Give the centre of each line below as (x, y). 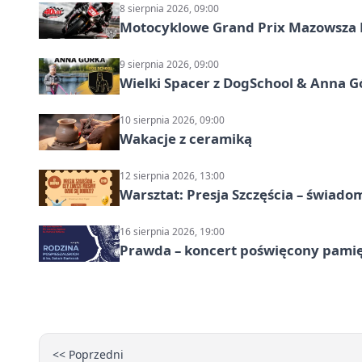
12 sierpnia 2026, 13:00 (172, 175)
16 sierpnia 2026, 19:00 (172, 231)
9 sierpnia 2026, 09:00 (169, 64)
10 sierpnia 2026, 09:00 (172, 120)
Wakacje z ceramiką (186, 138)
